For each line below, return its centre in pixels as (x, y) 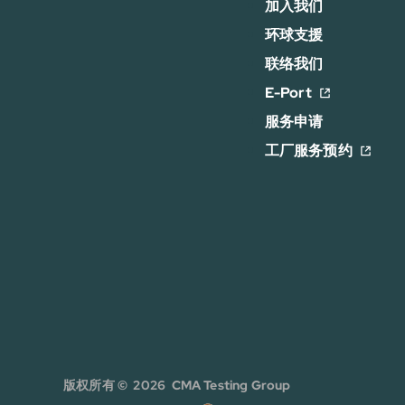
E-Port (288, 93)
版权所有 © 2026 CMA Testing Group (177, 385)
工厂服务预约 (308, 151)
